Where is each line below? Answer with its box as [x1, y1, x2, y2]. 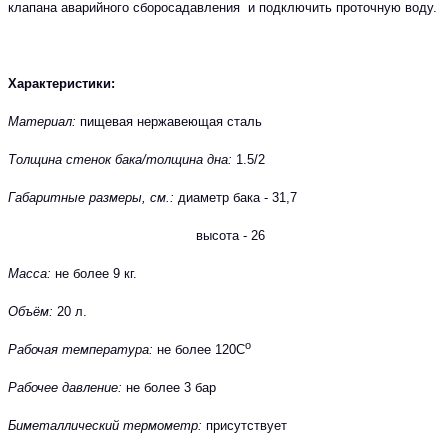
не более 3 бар [122, 379, 216, 395]
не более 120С [153, 341, 245, 357]
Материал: [8, 113, 76, 129]
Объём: [8, 303, 53, 319]
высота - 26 [8, 227, 265, 243]
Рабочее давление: [8, 379, 122, 395]
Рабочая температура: [8, 341, 153, 357]
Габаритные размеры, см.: [8, 189, 174, 205]
